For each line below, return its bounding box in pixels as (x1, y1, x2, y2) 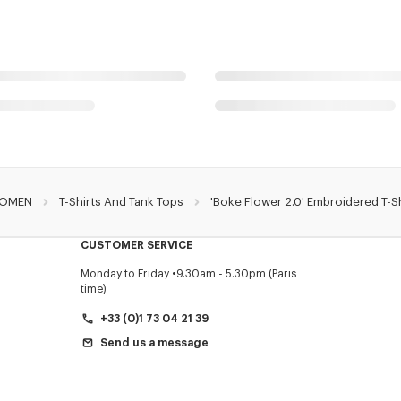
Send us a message (99, 337, 209, 348)
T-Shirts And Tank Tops (59, 195, 183, 208)
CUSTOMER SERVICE (80, 239, 192, 251)
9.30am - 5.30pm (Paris (175, 268, 297, 279)
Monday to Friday (80, 268, 169, 279)
